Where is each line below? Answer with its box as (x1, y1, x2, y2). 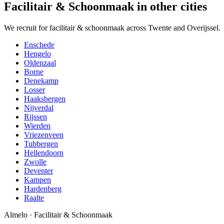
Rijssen (24, 112, 47, 121)
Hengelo (24, 49, 51, 58)
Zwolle (24, 157, 46, 166)
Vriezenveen (24, 130, 63, 139)
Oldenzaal (24, 58, 56, 67)
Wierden (24, 121, 50, 130)
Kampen (24, 175, 51, 184)
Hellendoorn (24, 148, 63, 157)
